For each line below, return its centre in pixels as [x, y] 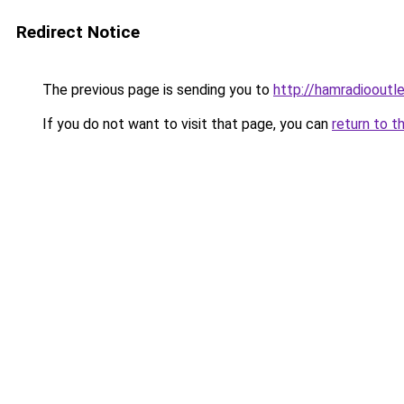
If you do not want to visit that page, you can [185, 124]
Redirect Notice [78, 32]
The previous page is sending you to [156, 90]
